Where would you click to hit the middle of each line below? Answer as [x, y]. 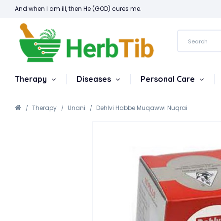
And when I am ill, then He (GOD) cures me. [78, 9]
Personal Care [169, 79]
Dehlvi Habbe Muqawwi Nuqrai [142, 108]
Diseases [95, 79]
